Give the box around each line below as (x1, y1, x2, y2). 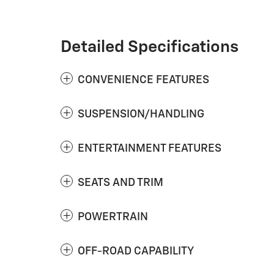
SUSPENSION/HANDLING (78, 109, 204, 120)
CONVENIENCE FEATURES (78, 75, 209, 86)
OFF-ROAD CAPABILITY (78, 246, 194, 257)
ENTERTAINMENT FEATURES (78, 143, 221, 154)
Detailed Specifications (61, 39, 239, 56)
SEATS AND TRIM (78, 177, 163, 188)
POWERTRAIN (78, 212, 148, 223)
